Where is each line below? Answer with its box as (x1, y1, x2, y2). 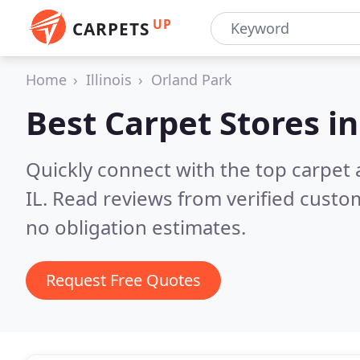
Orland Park (151, 70, 232, 89)
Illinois (86, 70, 132, 89)
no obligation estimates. (26, 214, 246, 240)
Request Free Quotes (46, 269, 201, 291)
